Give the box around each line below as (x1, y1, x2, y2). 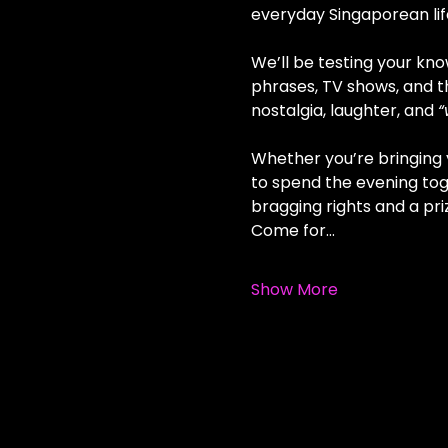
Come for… (250, 219, 335, 242)
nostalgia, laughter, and (250, 99, 438, 122)
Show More (250, 278, 338, 301)
